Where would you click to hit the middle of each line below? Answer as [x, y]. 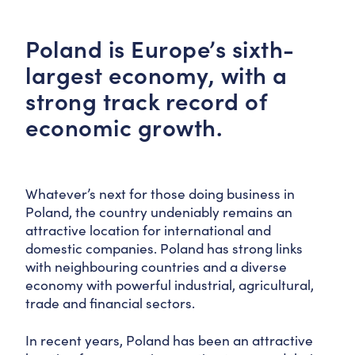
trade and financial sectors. [110, 303]
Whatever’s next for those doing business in [160, 193]
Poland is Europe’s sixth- [160, 48]
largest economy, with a [157, 74]
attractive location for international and [148, 230]
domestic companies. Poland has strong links [164, 248]
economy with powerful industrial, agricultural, [170, 284]
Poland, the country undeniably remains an [159, 212]
